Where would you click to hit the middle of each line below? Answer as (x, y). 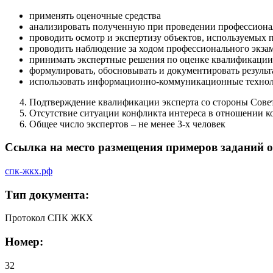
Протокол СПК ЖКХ (49, 218)
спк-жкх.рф (29, 171)
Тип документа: (47, 194)
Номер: (24, 242)
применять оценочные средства (95, 15)
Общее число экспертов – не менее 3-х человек (127, 124)
